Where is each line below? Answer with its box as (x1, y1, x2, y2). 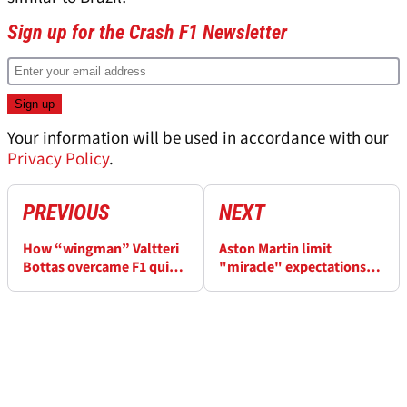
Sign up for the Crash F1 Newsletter (7, 21, 287, 45)
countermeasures (219, 293, 329, 314)
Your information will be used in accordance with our (7, 126, 389, 152)
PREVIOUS (23, 200, 110, 226)
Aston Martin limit (219, 239, 332, 260)
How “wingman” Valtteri (23, 239, 179, 260)
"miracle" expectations (219, 257, 366, 278)
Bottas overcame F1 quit (23, 257, 174, 278)
